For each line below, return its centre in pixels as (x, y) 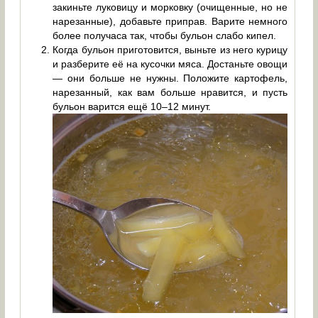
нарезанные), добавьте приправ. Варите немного (170, 22)
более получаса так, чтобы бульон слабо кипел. (165, 36)
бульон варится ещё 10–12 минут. (132, 107)
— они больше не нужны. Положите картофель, (170, 78)
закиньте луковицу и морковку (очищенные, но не (170, 7)
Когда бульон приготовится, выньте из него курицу (170, 50)
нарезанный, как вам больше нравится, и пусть (170, 93)
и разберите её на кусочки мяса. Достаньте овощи (170, 64)
